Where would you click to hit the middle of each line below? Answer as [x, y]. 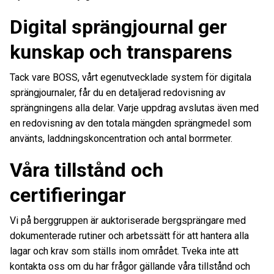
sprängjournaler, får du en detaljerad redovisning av [118, 92]
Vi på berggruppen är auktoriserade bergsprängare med [128, 220]
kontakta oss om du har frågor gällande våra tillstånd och [130, 266]
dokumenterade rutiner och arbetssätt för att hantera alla [129, 235]
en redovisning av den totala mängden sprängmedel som [131, 123]
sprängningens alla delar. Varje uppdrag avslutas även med [134, 108]
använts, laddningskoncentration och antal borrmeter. [124, 138]
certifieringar [73, 195]
